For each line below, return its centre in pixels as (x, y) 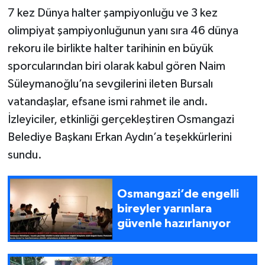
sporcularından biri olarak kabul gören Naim (116, 67)
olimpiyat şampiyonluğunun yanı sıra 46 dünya (123, 31)
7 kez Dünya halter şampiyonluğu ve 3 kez (112, 13)
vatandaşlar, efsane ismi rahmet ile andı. (108, 102)
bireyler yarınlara (164, 209)
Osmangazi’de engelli (178, 194)
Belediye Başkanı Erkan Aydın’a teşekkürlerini (119, 138)
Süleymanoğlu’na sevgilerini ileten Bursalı (110, 84)
